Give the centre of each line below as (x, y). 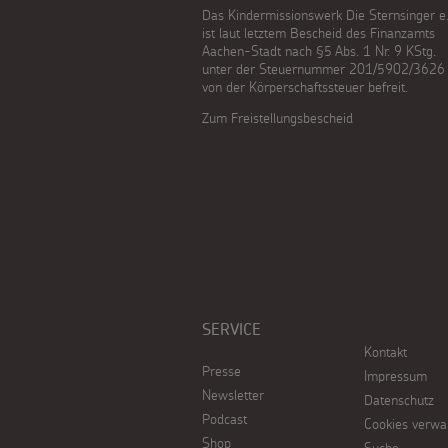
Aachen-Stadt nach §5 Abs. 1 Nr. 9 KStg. (319, 51)
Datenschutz (398, 400)
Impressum (395, 376)
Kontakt (385, 352)
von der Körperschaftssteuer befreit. (305, 87)
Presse (221, 371)
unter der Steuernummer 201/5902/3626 (323, 69)
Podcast (224, 419)
